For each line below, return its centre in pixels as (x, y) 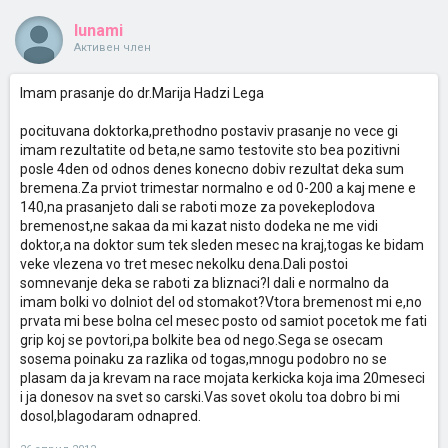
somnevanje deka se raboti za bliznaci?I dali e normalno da (204, 283)
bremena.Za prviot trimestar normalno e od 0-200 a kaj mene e (218, 188)
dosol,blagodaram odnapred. (110, 416)
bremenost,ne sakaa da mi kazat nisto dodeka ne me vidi (199, 226)
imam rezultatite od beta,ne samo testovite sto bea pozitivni (210, 150)
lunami (98, 30)
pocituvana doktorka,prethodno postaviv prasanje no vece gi (209, 131)
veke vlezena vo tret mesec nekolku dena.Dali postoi (184, 264)
